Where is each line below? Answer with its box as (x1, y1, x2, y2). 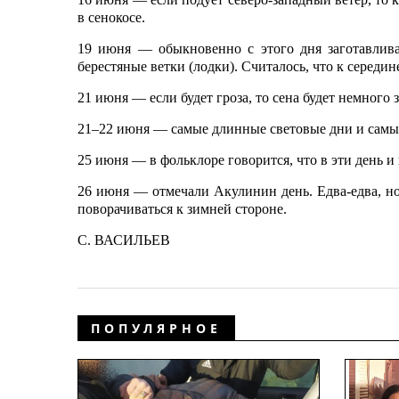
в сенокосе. (77, 10, 145, 25)
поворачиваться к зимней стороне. (77, 201, 287, 216)
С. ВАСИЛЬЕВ (77, 232, 170, 248)
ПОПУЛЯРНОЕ (91, 320, 222, 337)
